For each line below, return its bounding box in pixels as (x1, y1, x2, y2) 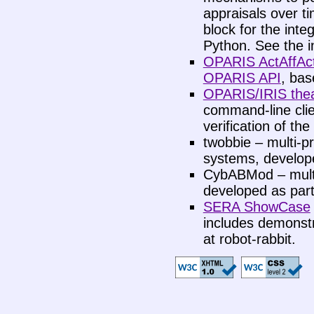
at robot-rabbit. (203, 231, 296, 247)
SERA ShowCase (203, 199, 310, 215)
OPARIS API (203, 70, 281, 86)
